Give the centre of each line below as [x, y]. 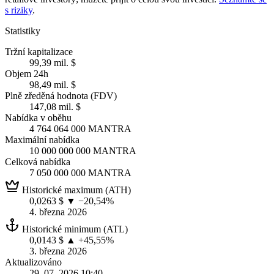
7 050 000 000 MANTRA [80, 172]
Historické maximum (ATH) [75, 190]
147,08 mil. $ [55, 106]
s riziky [19, 10]
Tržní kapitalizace [39, 51]
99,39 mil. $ [53, 62]
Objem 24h [27, 73]
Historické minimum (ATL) [74, 229]
